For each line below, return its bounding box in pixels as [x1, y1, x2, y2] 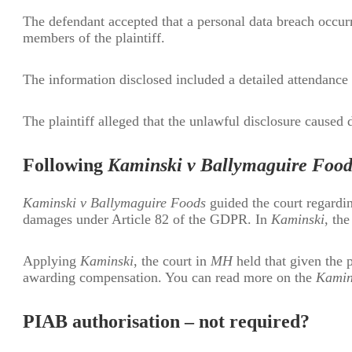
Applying [23, 253, 80, 269]
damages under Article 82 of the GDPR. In [23, 211, 271, 228]
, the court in [134, 253, 211, 269]
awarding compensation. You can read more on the [23, 269, 316, 286]
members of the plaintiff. [23, 30, 165, 46]
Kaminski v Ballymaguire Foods [23, 195, 206, 211]
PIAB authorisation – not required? [23, 311, 310, 332]
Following [23, 155, 108, 176]
